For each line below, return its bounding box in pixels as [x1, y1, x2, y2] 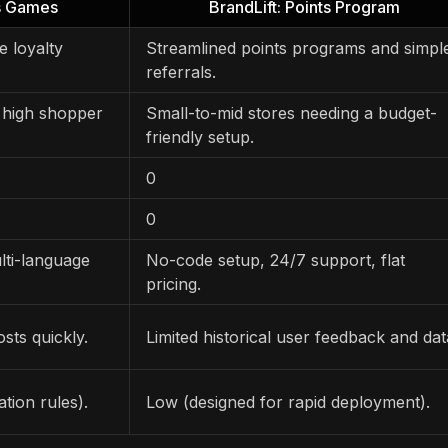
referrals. [146, 61, 216, 82]
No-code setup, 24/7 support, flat [146, 249, 405, 270]
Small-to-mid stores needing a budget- [146, 102, 437, 123]
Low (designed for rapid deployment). [146, 391, 430, 412]
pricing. [146, 273, 201, 294]
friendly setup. [146, 126, 254, 147]
